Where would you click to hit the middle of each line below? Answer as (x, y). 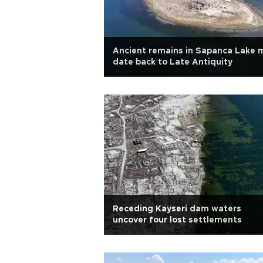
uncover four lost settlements (177, 220)
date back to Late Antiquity (173, 62)
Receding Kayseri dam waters (177, 209)
